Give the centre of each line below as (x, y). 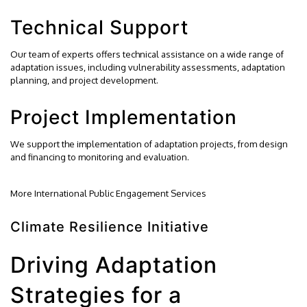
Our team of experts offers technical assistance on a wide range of (147, 54)
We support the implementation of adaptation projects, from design (149, 144)
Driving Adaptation (114, 265)
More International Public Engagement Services (108, 193)
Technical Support (99, 27)
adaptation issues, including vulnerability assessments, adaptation (148, 67)
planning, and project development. (84, 80)
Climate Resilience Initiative (110, 227)
